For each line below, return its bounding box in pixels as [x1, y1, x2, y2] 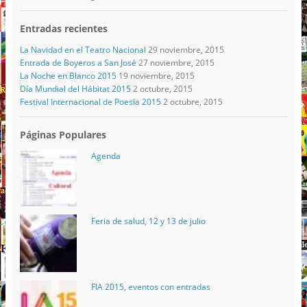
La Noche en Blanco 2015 [19, 70, 116, 82]
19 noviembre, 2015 [118, 70, 195, 82]
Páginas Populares [19, 128, 106, 142]
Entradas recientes [19, 21, 108, 35]
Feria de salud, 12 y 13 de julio [90, 215, 206, 228]
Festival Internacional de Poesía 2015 [19, 96, 161, 108]
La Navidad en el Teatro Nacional [19, 44, 146, 56]
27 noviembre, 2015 [138, 57, 214, 69]
